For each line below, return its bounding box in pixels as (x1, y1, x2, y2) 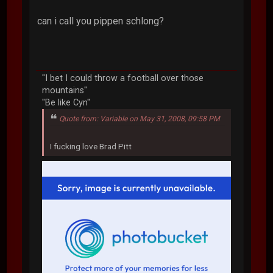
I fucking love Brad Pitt (50, 141, 132, 151)
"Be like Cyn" (42, 97, 91, 108)
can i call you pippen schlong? (37, 15, 165, 27)
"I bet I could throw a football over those (42, 73, 204, 83)
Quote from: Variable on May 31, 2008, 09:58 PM (59, 114, 221, 123)
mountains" (42, 85, 88, 96)
